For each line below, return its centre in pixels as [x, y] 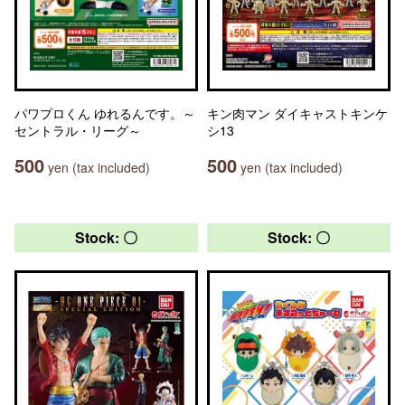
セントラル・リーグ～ [78, 130]
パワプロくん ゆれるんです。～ [105, 113]
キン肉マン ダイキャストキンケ [297, 113]
